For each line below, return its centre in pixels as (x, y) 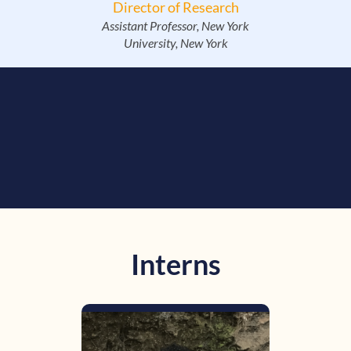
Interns (175, 264)
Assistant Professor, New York (175, 26)
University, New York (175, 43)
